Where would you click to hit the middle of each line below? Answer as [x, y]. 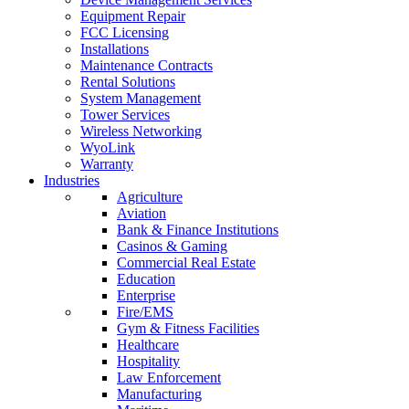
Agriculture [150, 197]
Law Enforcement [169, 378]
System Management [141, 98]
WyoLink [108, 147]
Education [146, 279]
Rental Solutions [128, 82]
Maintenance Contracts [147, 65]
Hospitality [148, 361]
